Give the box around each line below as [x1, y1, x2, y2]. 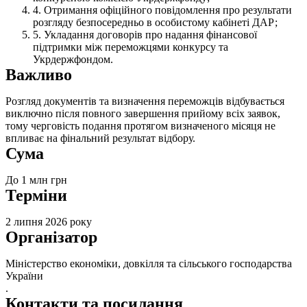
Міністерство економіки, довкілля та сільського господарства [5, 257, 292, 269]
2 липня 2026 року [5, 215, 92, 228]
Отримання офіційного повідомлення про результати [44, 3, 292, 16]
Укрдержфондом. [33, 53, 113, 65]
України [5, 269, 43, 282]
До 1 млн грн [5, 173, 67, 186]
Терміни [5, 186, 67, 204]
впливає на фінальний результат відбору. [5, 132, 195, 144]
